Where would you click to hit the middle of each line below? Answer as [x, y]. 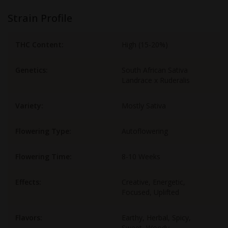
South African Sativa [155, 70]
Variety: [29, 106]
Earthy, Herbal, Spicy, [156, 218]
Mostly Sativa [144, 106]
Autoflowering [145, 131]
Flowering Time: [44, 156]
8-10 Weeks [141, 156]
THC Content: [39, 45]
